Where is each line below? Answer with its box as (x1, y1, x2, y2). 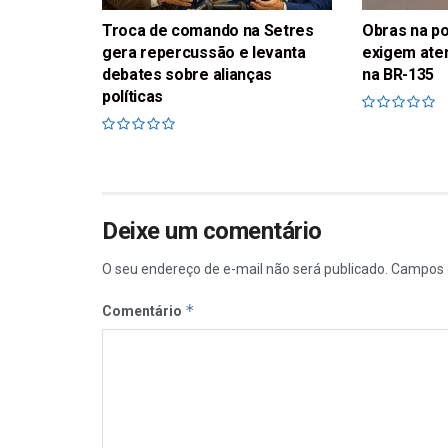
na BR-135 (361, 64, 435, 84)
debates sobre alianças (102, 64, 272, 84)
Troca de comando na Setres (102, 20, 314, 40)
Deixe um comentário (102, 216, 322, 245)
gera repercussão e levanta (102, 42, 306, 62)
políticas (102, 86, 164, 106)
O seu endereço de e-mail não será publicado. (102, 260, 388, 277)
